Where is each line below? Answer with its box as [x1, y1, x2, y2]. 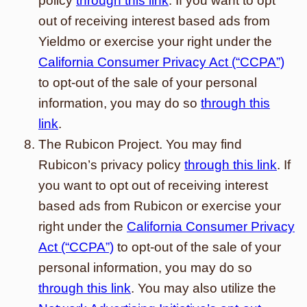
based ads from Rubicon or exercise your [38, 199, 281, 213]
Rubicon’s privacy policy [38, 158, 184, 172]
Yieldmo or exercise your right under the [38, 34, 272, 49]
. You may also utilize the [131, 281, 276, 295]
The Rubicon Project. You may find [38, 137, 242, 151]
